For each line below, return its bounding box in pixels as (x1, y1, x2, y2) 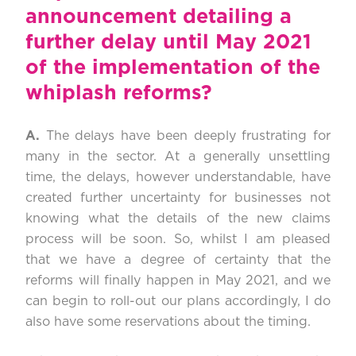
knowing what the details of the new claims (25, 212, 331, 226)
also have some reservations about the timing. (25, 315, 311, 329)
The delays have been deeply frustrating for (45, 130, 331, 143)
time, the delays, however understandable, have (25, 171, 331, 184)
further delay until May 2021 (25, 33, 311, 53)
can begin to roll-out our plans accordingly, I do (25, 295, 331, 308)
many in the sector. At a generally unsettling (25, 150, 331, 164)
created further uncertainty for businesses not (25, 192, 331, 205)
